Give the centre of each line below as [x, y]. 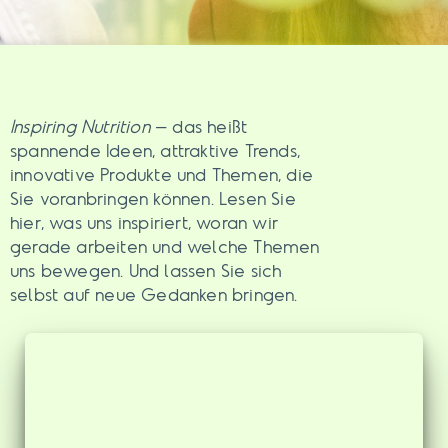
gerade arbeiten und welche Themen [165, 247]
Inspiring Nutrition [80, 127]
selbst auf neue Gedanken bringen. [154, 295]
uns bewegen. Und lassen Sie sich [146, 271]
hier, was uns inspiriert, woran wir [144, 223]
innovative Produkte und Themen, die [162, 175]
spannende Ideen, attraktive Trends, [155, 151]
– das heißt [198, 127]
